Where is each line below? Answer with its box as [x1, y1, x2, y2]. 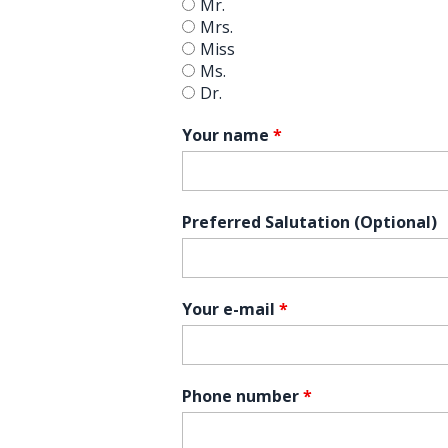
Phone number [182, 384, 299, 407]
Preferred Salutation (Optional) [182, 210, 437, 233]
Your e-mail [182, 297, 275, 320]
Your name [182, 123, 269, 146]
